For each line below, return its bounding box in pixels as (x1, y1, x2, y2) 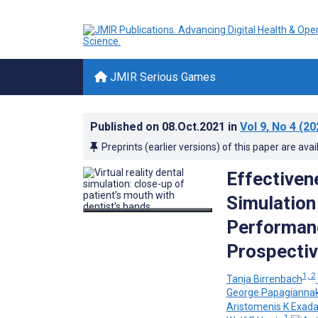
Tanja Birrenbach (226, 273, 302, 285)
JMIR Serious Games (107, 70, 216, 84)
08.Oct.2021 (162, 120, 228, 133)
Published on (90, 120, 162, 133)
